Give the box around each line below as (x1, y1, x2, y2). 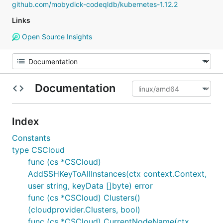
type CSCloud (12, 145, 65, 155)
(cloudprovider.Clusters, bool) (28, 205, 140, 215)
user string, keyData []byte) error (28, 181, 153, 191)
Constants (12, 133, 50, 143)
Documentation (32, 82, 118, 95)
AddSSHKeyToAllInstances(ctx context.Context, (28, 169, 207, 179)
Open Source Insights (19, 32, 92, 41)
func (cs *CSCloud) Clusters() (28, 193, 140, 203)
